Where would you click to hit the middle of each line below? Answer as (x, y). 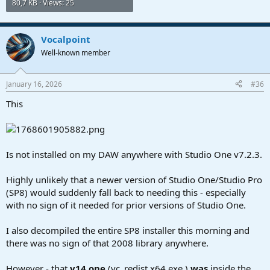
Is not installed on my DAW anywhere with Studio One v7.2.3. (134, 154)
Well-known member (76, 53)
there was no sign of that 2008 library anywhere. (107, 243)
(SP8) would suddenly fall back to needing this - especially (126, 192)
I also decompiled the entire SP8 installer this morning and (128, 230)
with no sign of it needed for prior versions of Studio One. (126, 205)
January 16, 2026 (34, 84)
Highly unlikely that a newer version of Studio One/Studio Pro (134, 179)
